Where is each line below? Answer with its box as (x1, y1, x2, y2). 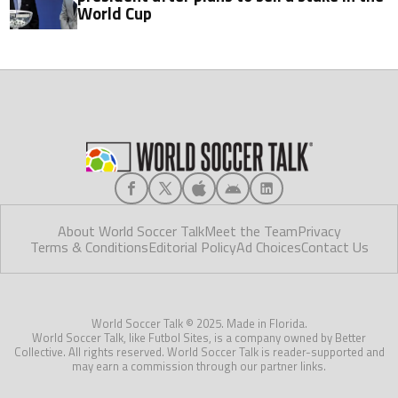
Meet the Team (203, 219, 298, 242)
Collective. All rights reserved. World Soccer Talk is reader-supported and (13, 342, 385, 361)
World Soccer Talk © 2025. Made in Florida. (91, 314, 307, 332)
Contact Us (300, 235, 369, 258)
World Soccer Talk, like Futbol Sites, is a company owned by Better (32, 328, 366, 346)
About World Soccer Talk (57, 219, 204, 242)
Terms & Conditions (29, 235, 148, 258)
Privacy (297, 219, 341, 242)
